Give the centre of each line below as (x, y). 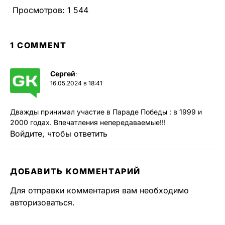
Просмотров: (39, 10)
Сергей (63, 74)
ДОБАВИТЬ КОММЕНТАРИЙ (75, 172)
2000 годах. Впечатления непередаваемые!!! (88, 123)
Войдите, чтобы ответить (59, 134)
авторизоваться (41, 203)
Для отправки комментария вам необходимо (99, 191)
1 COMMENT (38, 45)
